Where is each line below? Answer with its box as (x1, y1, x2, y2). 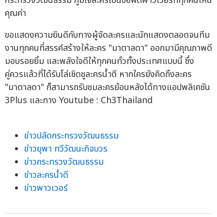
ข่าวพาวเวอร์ (24, 182, 68, 195)
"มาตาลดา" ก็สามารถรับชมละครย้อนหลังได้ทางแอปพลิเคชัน (5, 81, 210, 94)
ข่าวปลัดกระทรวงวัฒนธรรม (24, 129, 119, 143)
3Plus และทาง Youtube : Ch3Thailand (5, 94, 153, 108)
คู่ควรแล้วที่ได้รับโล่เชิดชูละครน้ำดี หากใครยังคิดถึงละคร (5, 68, 192, 81)
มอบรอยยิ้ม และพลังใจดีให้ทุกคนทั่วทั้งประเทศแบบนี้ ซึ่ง (5, 55, 194, 68)
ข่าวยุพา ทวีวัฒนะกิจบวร (24, 142, 108, 156)
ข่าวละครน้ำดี (24, 169, 68, 182)
